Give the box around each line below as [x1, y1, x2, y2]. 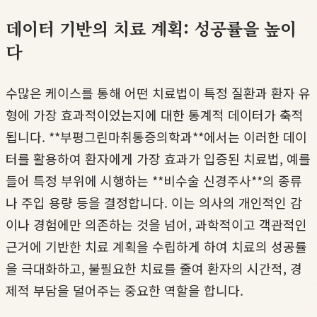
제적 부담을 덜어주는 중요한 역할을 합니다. [6, 281, 243, 300]
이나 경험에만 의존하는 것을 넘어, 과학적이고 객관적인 [6, 215, 307, 234]
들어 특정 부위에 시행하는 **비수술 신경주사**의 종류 [6, 171, 302, 190]
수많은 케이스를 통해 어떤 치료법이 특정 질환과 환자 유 [6, 83, 311, 103]
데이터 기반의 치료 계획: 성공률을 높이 [6, 16, 296, 41]
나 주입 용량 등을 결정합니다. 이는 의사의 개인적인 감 [6, 193, 302, 212]
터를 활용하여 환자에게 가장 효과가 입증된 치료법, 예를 [6, 149, 311, 168]
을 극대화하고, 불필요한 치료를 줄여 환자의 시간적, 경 [6, 259, 302, 278]
